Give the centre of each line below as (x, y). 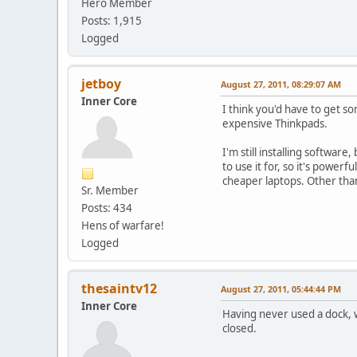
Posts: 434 (107, 208)
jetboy (101, 83)
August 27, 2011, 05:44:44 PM (281, 288)
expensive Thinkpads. (275, 123)
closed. (239, 328)
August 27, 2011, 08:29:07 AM (281, 84)
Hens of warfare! (123, 225)
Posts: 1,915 (112, 20)
